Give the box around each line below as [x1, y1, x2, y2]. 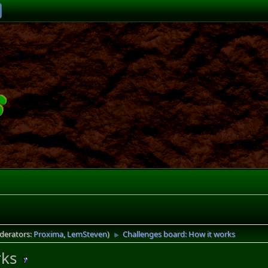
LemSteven [67, 229, 108, 239]
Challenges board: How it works [123, 229, 236, 239]
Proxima [33, 229, 64, 239]
